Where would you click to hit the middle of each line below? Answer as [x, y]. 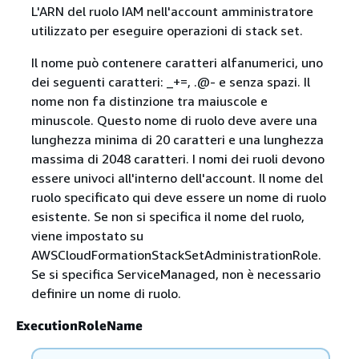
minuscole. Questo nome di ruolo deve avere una [174, 121]
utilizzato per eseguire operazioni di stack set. [167, 31]
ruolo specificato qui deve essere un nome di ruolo [178, 198]
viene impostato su [87, 236]
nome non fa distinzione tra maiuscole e [149, 101]
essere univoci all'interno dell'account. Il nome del [177, 178]
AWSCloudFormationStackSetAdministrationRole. [176, 255]
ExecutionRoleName [79, 326]
